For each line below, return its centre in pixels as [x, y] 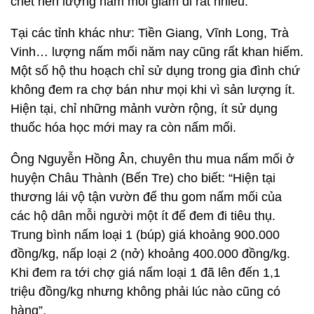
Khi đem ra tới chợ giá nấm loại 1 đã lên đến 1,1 [145, 273]
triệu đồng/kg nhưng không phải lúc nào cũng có [145, 292]
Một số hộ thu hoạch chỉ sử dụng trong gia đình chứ [155, 71]
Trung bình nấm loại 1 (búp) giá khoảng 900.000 [145, 235]
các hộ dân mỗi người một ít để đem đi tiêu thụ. [143, 216]
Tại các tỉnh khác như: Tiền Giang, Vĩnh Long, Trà [150, 33]
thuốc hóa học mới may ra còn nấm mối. [123, 128]
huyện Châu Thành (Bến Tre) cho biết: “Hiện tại [143, 178]
